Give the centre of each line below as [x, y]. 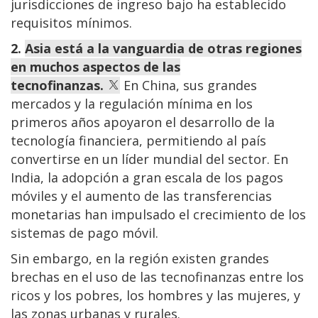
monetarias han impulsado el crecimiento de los [158, 215]
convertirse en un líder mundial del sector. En [149, 159]
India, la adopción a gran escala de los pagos [147, 178]
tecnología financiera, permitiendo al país [138, 141]
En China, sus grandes [190, 86]
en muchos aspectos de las [95, 67]
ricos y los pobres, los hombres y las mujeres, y [155, 296]
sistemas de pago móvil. [84, 233]
